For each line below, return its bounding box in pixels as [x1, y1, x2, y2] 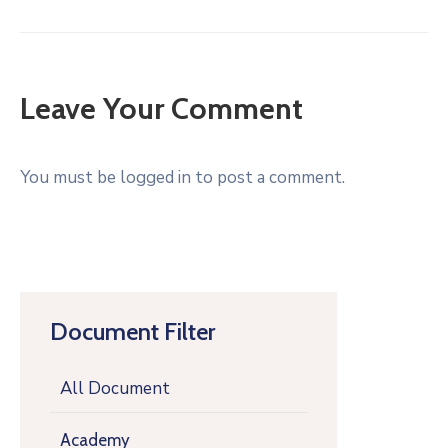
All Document [60, 377, 170, 400]
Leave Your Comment [20, 90, 303, 127]
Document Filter [50, 317, 215, 346]
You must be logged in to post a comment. [20, 166, 345, 189]
